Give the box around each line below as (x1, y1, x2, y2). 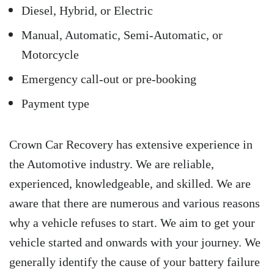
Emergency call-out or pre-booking (21, 72, 196, 86)
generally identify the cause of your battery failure (9, 255, 260, 269)
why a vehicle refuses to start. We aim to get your (9, 216, 255, 230)
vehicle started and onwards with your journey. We (9, 235, 261, 250)
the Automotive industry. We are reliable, (9, 157, 214, 171)
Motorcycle (21, 48, 79, 62)
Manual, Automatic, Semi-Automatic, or (21, 28, 223, 42)
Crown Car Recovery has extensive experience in (9, 138, 253, 152)
